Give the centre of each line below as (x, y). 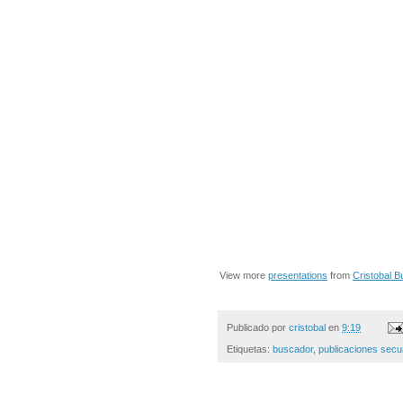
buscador (293, 349)
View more (244, 275)
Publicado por (258, 327)
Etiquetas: (250, 349)
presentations (298, 275)
